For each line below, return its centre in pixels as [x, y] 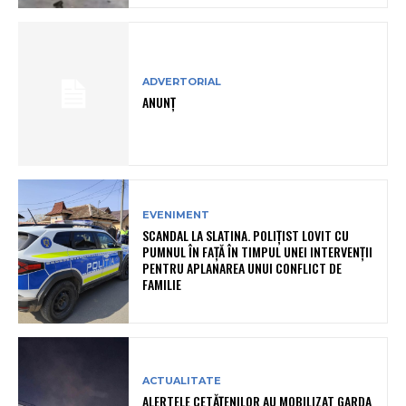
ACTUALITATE [182, 381]
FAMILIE [162, 285]
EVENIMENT [176, 215]
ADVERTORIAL [182, 82]
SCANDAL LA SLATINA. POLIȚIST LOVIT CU [246, 236]
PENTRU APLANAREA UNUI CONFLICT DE [242, 268]
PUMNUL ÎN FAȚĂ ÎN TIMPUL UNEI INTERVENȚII [258, 252]
